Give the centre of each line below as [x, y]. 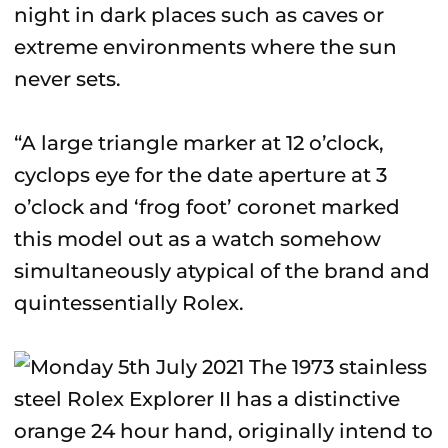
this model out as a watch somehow [197, 239]
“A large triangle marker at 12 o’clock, [199, 143]
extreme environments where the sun [205, 47]
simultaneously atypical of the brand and [222, 271]
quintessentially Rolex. [129, 303]
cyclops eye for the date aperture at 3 [200, 175]
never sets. [67, 79]
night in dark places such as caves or [199, 15]
